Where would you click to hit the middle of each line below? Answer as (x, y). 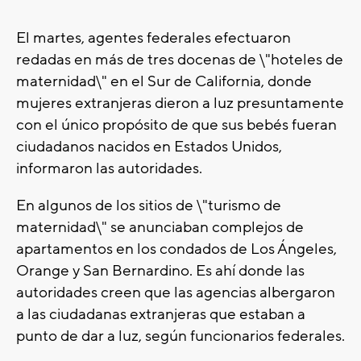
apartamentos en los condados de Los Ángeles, (176, 249)
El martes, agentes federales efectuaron (154, 38)
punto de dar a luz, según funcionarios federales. (180, 336)
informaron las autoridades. (109, 169)
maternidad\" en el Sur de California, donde (164, 82)
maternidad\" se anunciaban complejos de (160, 228)
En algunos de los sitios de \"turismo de (149, 206)
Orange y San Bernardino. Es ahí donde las (160, 271)
